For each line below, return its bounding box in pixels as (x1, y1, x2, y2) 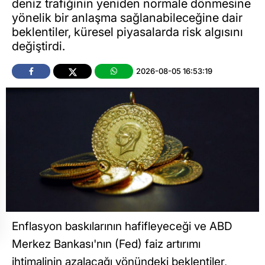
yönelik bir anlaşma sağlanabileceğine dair (12, 11, 243, 25)
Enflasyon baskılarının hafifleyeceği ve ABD (12, 219, 232, 234)
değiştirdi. (12, 39, 68, 54)
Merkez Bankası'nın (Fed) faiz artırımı (12, 237, 201, 251)
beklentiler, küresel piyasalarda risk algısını (12, 25, 243, 40)
